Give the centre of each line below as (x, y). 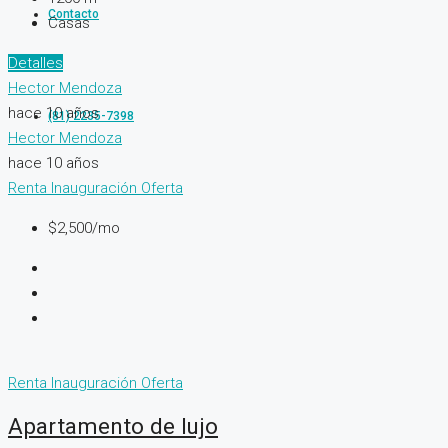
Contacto (73, 14)
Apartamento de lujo (113, 426)
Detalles (35, 62)
